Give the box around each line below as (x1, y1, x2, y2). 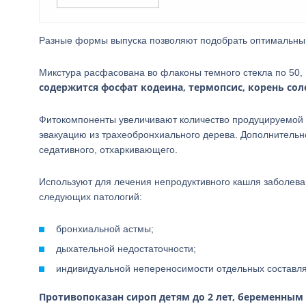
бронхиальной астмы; (56, 223, 154, 234)
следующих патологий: (39, 191, 142, 202)
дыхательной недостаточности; (56, 243, 196, 254)
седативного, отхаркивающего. (39, 144, 178, 155)
